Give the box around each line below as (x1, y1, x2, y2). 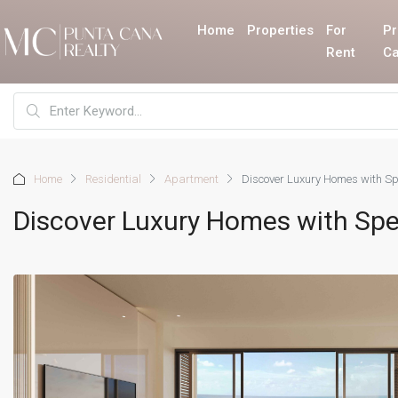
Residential (85, 171, 141, 186)
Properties (247, 22, 314, 38)
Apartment (164, 171, 219, 186)
